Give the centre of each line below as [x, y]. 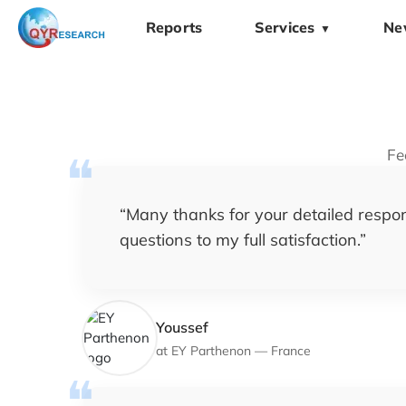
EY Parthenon [211, 350]
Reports [174, 27]
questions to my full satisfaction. [240, 240]
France [291, 350]
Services [285, 27]
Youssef [182, 327]
